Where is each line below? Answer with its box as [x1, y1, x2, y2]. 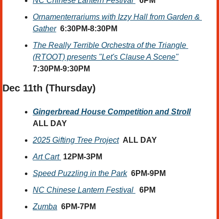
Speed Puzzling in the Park [33, 169, 127, 177]
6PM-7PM [61, 202, 96, 211]
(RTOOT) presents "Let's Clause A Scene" [33, 52, 178, 61]
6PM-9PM [131, 169, 166, 177]
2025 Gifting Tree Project [33, 135, 119, 144]
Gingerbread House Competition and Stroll [33, 107, 191, 116]
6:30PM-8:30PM [60, 24, 117, 33]
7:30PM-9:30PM [33, 64, 90, 73]
